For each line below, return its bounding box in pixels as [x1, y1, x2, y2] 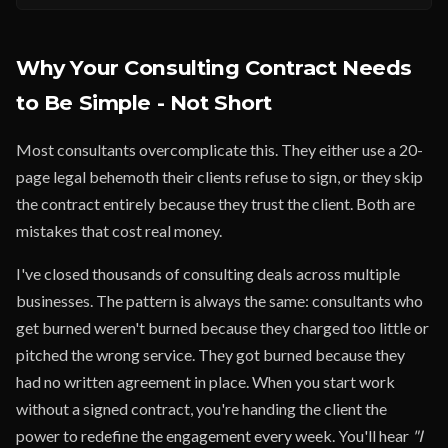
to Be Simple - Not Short [16, 90, 273, 115]
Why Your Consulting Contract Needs [16, 55, 412, 80]
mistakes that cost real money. [16, 221, 222, 240]
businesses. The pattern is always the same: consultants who [16, 291, 423, 310]
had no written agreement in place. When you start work [16, 372, 395, 391]
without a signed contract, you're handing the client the [16, 399, 387, 418]
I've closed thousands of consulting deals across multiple [16, 264, 400, 283]
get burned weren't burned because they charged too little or [16, 318, 429, 337]
